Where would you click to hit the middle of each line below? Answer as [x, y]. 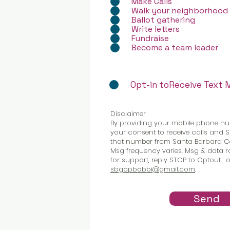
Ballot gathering [163, 20]
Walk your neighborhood [180, 11]
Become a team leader [175, 47]
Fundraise [150, 38]
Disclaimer [128, 114]
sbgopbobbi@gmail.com [153, 169]
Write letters [156, 29]
